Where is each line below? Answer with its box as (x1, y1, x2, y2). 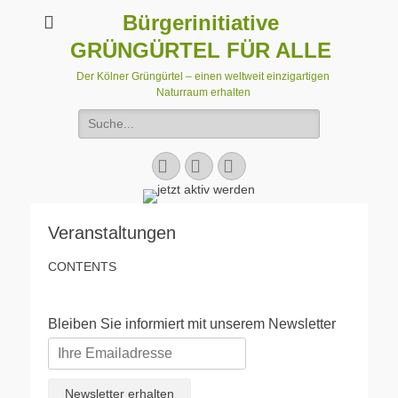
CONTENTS (48, 259, 116, 274)
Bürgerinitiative (123, 11, 279, 35)
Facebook (156, 155, 226, 175)
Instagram (222, 155, 295, 175)
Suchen (77, 110, 120, 124)
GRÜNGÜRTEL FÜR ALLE (70, 38, 331, 62)
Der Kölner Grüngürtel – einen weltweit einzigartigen (76, 70, 330, 83)
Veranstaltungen (48, 223, 176, 243)
